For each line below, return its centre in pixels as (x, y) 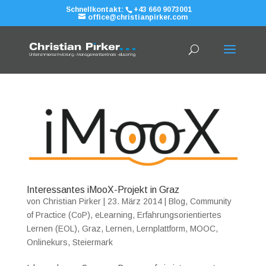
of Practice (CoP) (58, 215)
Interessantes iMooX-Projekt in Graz (103, 189)
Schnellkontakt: (96, 9)
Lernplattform (161, 228)
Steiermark (92, 242)
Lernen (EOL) (52, 228)
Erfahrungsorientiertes (179, 215)
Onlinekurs (47, 242)
